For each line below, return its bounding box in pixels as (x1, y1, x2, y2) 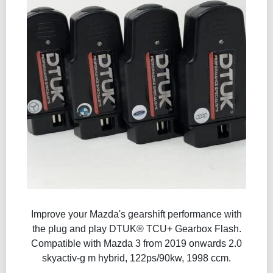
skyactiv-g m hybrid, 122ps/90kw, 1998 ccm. (42, 253, 231, 263)
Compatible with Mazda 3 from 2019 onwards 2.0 (31, 238, 242, 249)
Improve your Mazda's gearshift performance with (31, 209, 242, 219)
